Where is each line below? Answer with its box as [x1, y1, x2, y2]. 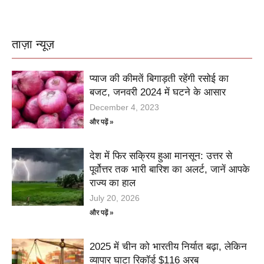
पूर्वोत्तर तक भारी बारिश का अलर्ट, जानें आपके [90, 163, 250, 175]
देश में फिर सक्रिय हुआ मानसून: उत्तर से [90, 150, 233, 161]
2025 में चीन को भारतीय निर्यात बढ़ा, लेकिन [90, 240, 247, 252]
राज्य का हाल [90, 177, 136, 189]
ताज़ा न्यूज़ [12, 38, 54, 51]
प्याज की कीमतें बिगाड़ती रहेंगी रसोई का [90, 72, 229, 84]
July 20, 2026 [90, 193, 140, 203]
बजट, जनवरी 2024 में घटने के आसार [90, 86, 226, 98]
